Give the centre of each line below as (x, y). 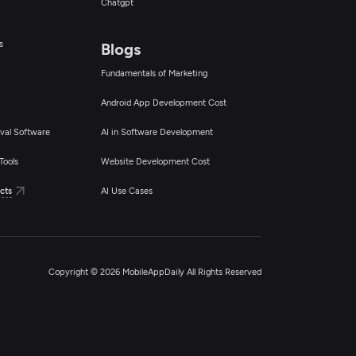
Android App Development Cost (163, 102)
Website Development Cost (155, 161)
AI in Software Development (157, 132)
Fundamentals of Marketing (154, 73)
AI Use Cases (126, 190)
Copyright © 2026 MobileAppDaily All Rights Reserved (155, 271)
